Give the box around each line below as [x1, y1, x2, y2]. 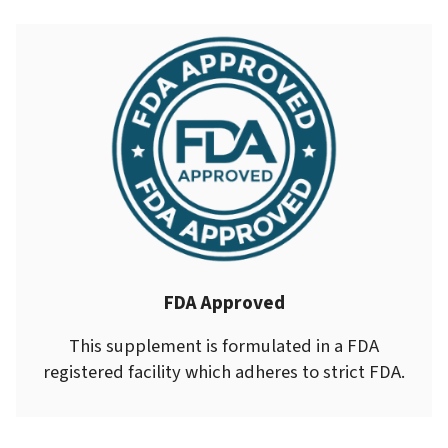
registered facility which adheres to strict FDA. [43, 358, 405, 385]
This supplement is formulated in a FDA [69, 332, 379, 359]
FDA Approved [163, 288, 285, 317]
